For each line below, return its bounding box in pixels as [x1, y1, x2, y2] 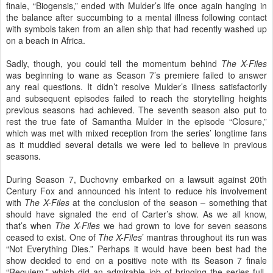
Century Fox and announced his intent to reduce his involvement [6, 185, 267, 197]
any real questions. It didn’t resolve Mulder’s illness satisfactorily [6, 80, 267, 93]
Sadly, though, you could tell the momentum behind [6, 57, 221, 69]
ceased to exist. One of [6, 231, 98, 243]
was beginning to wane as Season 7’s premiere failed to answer [6, 69, 267, 81]
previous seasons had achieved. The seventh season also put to [6, 104, 267, 116]
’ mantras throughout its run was [142, 231, 268, 243]
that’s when [6, 219, 55, 232]
